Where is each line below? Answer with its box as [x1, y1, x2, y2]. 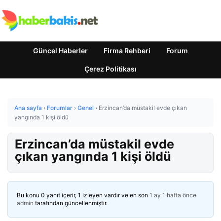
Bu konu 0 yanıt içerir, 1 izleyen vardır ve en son [17, 191, 149, 199]
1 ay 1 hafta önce [149, 191, 196, 199]
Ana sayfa [14, 104, 42, 111]
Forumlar [47, 104, 73, 111]
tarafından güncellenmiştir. [34, 199, 108, 207]
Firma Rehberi [104, 46, 150, 55]
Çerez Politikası [84, 65, 137, 73]
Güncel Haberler [33, 46, 88, 55]
